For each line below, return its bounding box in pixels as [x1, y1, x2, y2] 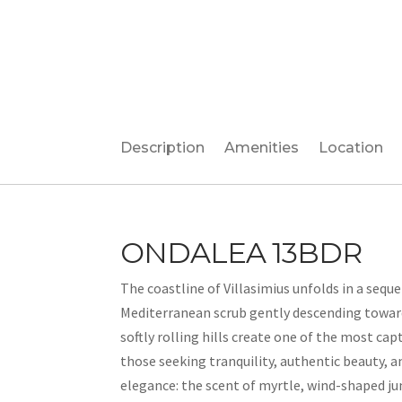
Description [120, 139, 205, 156]
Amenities [224, 139, 300, 156]
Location [319, 139, 384, 156]
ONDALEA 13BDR [120, 235, 363, 270]
